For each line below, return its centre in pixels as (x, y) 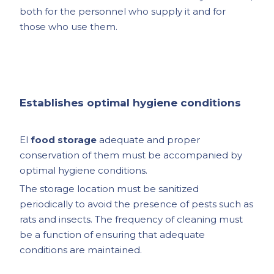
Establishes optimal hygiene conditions (131, 103)
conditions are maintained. (81, 250)
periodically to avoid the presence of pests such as (137, 204)
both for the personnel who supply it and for (123, 12)
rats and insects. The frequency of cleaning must (131, 220)
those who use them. (69, 27)
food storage (64, 140)
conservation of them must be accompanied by (131, 155)
